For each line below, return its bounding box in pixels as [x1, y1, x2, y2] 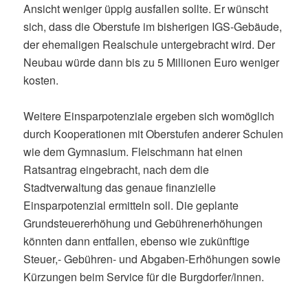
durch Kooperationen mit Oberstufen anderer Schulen [23, 125, 284, 142]
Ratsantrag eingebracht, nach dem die [23, 161, 210, 177]
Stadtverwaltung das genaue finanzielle [23, 179, 217, 195]
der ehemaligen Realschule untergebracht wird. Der [23, 36, 276, 52]
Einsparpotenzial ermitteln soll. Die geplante [23, 197, 239, 213]
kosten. [23, 71, 59, 88]
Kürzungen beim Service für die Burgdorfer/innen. [23, 268, 265, 285]
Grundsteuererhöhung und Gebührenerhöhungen [23, 214, 263, 231]
